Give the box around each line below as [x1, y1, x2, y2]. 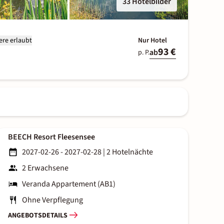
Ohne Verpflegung [22, 194, 83, 206]
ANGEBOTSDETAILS [8, 210, 67, 220]
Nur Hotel [137, 35, 167, 45]
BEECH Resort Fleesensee [8, 131, 95, 143]
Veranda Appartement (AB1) [22, 178, 115, 190]
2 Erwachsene [22, 162, 68, 174]
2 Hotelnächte [106, 146, 153, 158]
